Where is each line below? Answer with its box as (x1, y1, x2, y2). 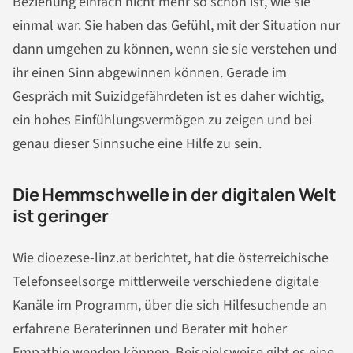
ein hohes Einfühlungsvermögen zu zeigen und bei (13, 110, 312, 130)
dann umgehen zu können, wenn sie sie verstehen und (13, 39, 337, 59)
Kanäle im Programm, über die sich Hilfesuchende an (13, 295, 327, 316)
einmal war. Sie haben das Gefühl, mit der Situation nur (13, 15, 340, 35)
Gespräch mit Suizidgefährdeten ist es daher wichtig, (13, 86, 324, 106)
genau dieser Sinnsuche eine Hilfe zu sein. (13, 133, 262, 154)
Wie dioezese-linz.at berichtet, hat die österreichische (13, 248, 329, 269)
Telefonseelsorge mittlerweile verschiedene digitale (13, 272, 319, 292)
